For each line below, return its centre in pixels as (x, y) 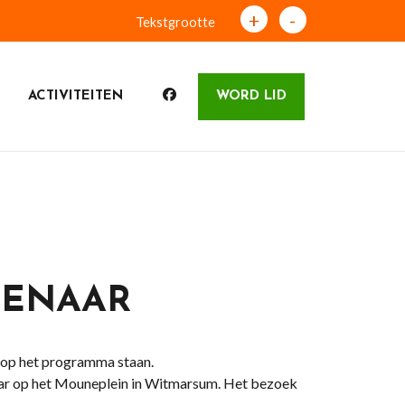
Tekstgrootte (175, 22)
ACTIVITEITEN (75, 96)
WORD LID (251, 96)
